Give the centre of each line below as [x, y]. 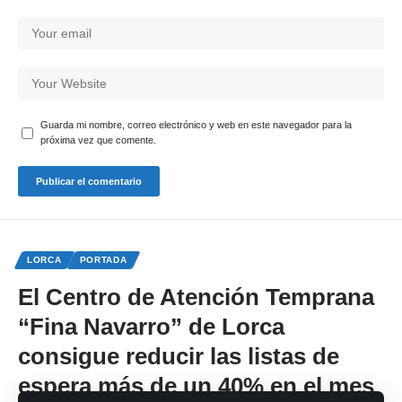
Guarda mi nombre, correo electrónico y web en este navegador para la [196, 125]
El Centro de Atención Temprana [196, 297]
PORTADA [103, 260]
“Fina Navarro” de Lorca [151, 327]
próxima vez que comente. [98, 140]
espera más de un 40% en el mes [196, 386]
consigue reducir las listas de [179, 357]
